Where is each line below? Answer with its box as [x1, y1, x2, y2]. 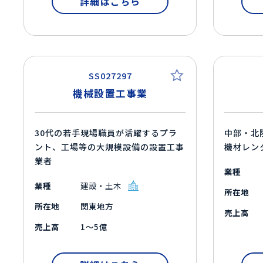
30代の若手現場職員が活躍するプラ [35, 127, 178, 139]
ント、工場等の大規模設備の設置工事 [35, 141, 185, 153]
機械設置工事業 [73, 86, 148, 100]
